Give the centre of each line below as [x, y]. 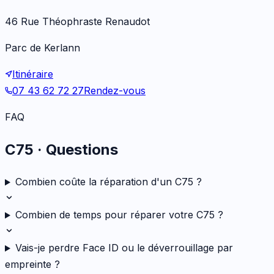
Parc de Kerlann [43, 47]
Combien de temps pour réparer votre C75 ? [119, 215]
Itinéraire [33, 74]
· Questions [76, 149]
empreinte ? [32, 265]
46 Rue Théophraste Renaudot [77, 21]
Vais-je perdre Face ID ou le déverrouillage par [124, 248]
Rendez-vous [115, 90]
